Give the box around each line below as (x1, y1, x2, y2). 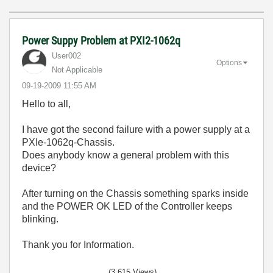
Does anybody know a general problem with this (22, 150, 229, 160)
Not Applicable (52, 65, 102, 74)
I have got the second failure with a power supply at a (22, 124, 250, 135)
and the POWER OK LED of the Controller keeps (22, 201, 232, 211)
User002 (52, 51, 81, 60)
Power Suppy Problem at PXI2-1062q (22, 34, 180, 47)
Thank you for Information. (22, 239, 134, 250)
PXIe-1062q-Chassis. (22, 137, 115, 147)
